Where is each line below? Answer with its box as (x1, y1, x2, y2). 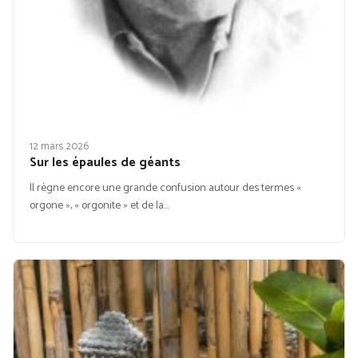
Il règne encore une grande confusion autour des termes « (30, 179, 301, 198)
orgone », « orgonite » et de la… (30, 197, 169, 216)
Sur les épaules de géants (30, 152, 181, 174)
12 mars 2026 (30, 138, 89, 156)
